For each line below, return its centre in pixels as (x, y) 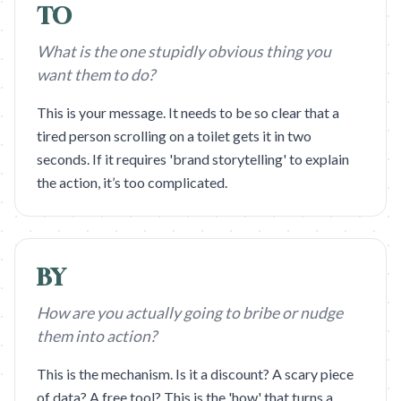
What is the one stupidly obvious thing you (184, 51)
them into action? (97, 336)
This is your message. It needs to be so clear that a (188, 112)
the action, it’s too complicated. (132, 182)
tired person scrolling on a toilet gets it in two (174, 136)
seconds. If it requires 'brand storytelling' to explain (193, 159)
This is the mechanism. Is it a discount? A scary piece (195, 374)
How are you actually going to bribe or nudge (190, 313)
